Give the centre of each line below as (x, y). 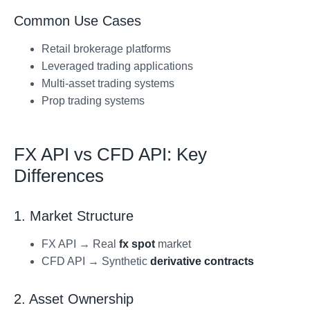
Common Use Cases (77, 20)
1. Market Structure (74, 216)
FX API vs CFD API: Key (110, 154)
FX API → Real (80, 244)
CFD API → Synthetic (96, 261)
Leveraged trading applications (117, 66)
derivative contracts (202, 261)
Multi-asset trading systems (108, 83)
